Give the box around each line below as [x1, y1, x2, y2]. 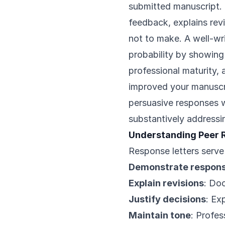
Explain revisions [129, 178, 204, 188]
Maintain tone [129, 210, 191, 220]
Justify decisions [129, 194, 206, 204]
